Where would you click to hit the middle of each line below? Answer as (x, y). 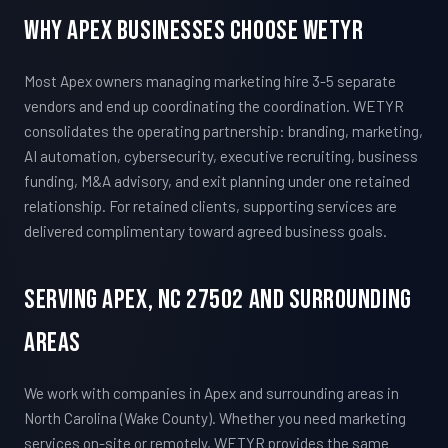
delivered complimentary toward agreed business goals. (205, 231)
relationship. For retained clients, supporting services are (210, 206)
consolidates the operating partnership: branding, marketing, (223, 131)
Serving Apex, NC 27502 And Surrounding (218, 300)
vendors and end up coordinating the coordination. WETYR (214, 106)
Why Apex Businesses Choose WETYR (194, 31)
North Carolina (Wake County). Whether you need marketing (215, 418)
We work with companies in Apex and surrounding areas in (211, 393)
